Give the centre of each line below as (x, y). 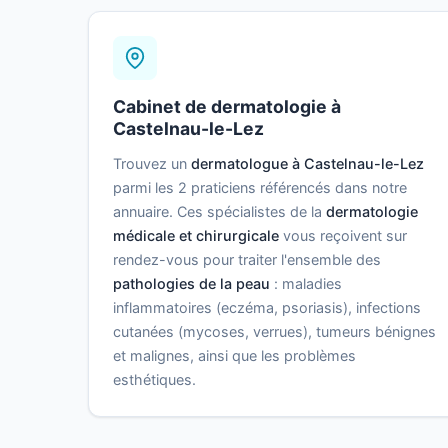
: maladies (306, 284)
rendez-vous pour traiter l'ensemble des (247, 260)
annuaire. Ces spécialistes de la (219, 212)
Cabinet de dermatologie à (227, 107)
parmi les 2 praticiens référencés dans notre (260, 188)
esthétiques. (154, 380)
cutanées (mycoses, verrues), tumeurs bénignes (274, 332)
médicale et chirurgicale (196, 236)
